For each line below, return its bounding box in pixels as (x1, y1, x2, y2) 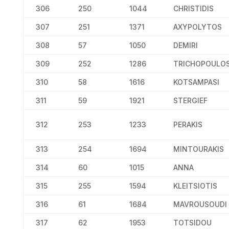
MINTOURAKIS (173, 145, 224, 153)
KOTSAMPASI (173, 78, 219, 86)
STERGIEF (173, 96, 208, 105)
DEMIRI (173, 41, 198, 50)
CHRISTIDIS (173, 4, 214, 13)
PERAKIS (173, 120, 202, 129)
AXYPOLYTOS (173, 22, 222, 31)
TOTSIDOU (173, 218, 212, 227)
